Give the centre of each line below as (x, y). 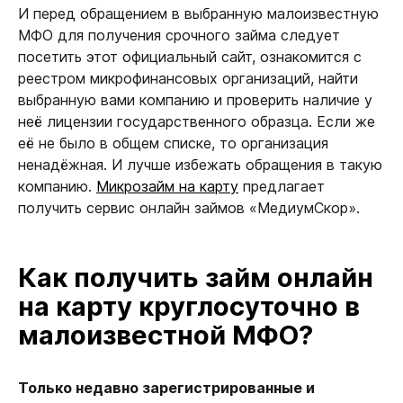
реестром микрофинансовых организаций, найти (188, 78)
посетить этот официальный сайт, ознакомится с (190, 57)
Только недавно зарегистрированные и (166, 388)
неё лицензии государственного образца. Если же (197, 121)
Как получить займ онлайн (196, 278)
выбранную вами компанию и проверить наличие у (195, 100)
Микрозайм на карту (167, 186)
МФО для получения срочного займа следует (179, 35)
